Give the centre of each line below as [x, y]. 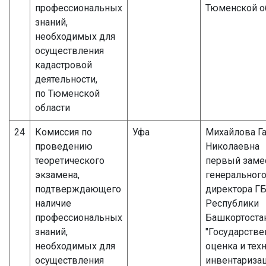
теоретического [70, 160]
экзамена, [57, 175]
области [53, 107]
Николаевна [232, 146]
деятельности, [66, 79]
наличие [53, 203]
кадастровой [64, 65]
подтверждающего [78, 189]
